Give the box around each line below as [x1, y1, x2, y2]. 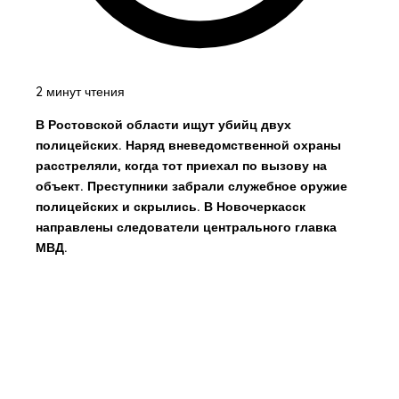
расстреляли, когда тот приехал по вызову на [35, 158, 327, 175]
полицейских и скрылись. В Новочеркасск [35, 199, 305, 216]
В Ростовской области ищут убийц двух [35, 117, 291, 134]
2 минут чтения [35, 84, 125, 101]
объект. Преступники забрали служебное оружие [35, 178, 347, 195]
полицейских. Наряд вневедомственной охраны [35, 137, 341, 154]
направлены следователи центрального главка [35, 219, 337, 236]
